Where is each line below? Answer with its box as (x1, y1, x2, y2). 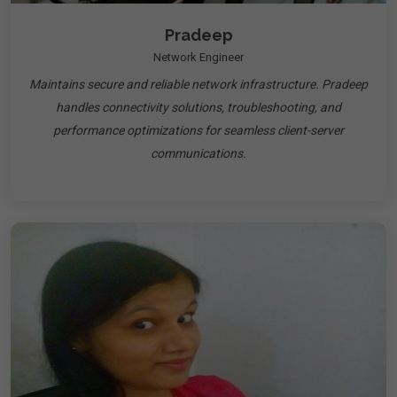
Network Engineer (153, 51, 244, 64)
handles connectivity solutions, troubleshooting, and (56, 100, 341, 114)
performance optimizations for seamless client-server (53, 123, 344, 137)
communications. (151, 146, 246, 160)
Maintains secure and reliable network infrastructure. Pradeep (29, 77, 368, 91)
